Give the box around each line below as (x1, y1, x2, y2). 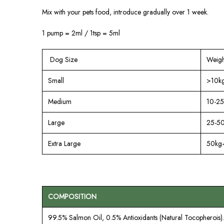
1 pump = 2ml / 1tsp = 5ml (42, 27, 120, 38)
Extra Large (47, 138, 80, 148)
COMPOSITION (47, 191, 96, 201)
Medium (47, 96, 71, 106)
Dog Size (47, 54, 77, 64)
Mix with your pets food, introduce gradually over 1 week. (42, 6, 208, 17)
